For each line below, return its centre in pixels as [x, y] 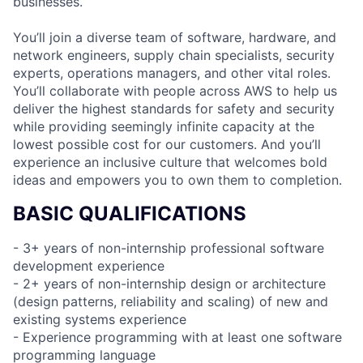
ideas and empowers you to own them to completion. [177, 179]
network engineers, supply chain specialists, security [174, 55]
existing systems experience [100, 319]
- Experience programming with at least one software [177, 337]
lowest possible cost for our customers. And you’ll [167, 144]
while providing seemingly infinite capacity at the [164, 126]
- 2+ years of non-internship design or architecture [169, 283]
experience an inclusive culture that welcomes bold [170, 162]
